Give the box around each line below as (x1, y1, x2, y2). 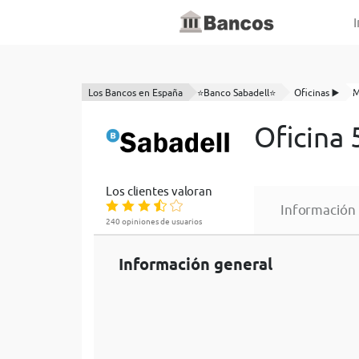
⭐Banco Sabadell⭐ (197, 87, 276, 99)
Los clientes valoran (106, 184, 212, 198)
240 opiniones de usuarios (106, 216, 202, 226)
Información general (119, 255, 272, 274)
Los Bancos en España (88, 87, 183, 99)
